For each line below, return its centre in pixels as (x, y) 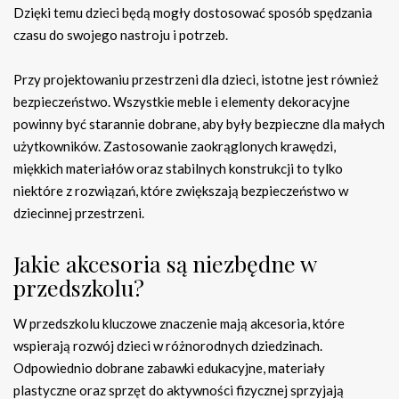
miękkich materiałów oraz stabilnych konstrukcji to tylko (178, 169)
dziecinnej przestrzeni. (79, 213)
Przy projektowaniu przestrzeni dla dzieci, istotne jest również (196, 80)
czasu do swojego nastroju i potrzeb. (121, 35)
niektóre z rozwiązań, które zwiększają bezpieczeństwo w (181, 191)
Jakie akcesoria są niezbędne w (165, 264)
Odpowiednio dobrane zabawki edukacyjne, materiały (169, 368)
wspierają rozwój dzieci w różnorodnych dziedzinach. (168, 346)
